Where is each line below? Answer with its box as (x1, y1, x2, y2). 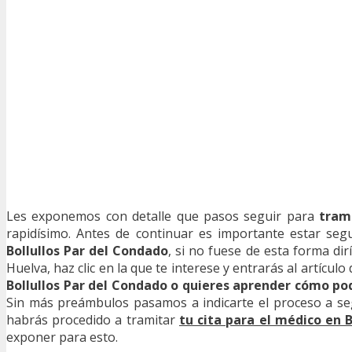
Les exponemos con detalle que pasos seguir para (6, 207, 319, 225)
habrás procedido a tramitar (6, 310, 179, 328)
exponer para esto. (6, 328, 118, 346)
